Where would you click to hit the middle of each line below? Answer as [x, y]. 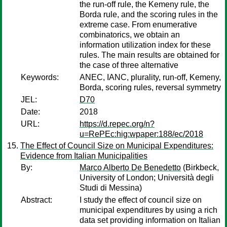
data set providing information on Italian [150, 220]
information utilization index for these [145, 45]
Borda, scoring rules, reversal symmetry [150, 87]
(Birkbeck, [200, 167]
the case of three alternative [129, 65]
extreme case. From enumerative [138, 25]
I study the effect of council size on [141, 200]
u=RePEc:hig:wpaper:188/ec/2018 [141, 134]
